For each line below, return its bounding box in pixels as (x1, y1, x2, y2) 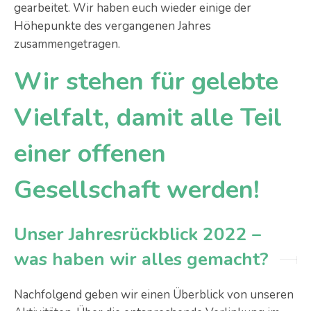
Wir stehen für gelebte (14, 65, 278, 99)
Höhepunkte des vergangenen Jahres (14, 18, 211, 34)
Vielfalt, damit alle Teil (14, 101, 282, 135)
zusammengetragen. (14, 36, 120, 52)
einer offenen (14, 137, 166, 171)
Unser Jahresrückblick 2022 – (14, 222, 261, 246)
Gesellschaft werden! (14, 173, 260, 207)
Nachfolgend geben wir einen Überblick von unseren (14, 287, 294, 303)
